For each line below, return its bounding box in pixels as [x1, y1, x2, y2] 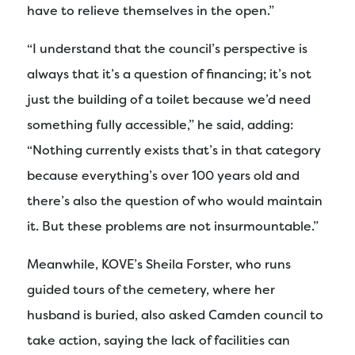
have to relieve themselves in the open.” [27, 2, 274, 19]
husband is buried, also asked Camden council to [27, 306, 323, 323]
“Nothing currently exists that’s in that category [27, 141, 321, 158]
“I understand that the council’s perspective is [27, 40, 307, 57]
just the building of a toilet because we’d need [27, 90, 311, 108]
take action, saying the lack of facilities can [27, 331, 290, 349]
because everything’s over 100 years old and [27, 166, 300, 184]
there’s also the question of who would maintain [27, 192, 323, 209]
